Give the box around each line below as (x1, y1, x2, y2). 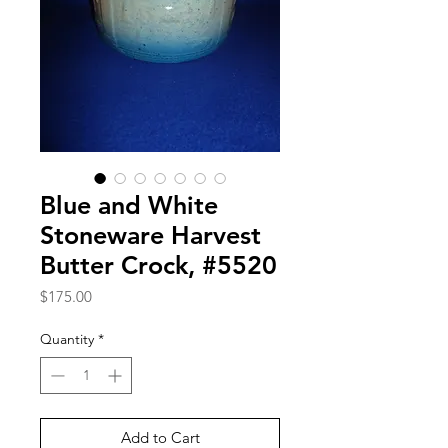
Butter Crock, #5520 (40, 249, 277, 280)
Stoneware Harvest (40, 219, 261, 250)
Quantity (40, 329, 94, 348)
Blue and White (40, 189, 218, 220)
